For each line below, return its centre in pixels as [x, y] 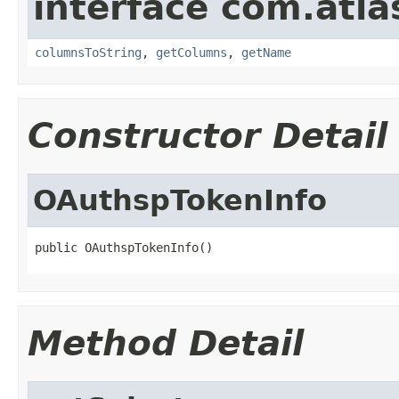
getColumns [191, 52]
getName [266, 52]
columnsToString [88, 52]
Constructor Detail [208, 135]
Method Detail [166, 343]
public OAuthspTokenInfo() [124, 247]
